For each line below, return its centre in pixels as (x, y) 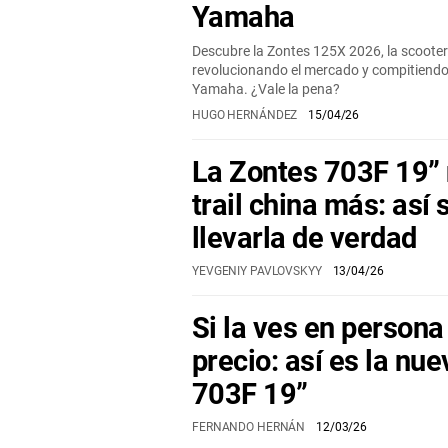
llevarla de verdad (304, 238)
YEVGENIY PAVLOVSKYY (258, 271)
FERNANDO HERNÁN (250, 427)
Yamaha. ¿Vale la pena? (266, 89)
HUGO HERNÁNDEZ (246, 115)
